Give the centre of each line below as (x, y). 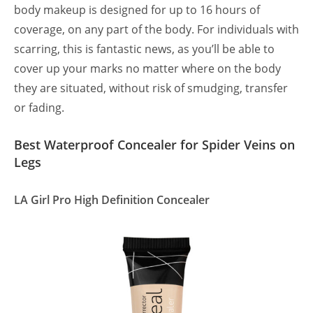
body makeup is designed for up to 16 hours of (137, 10)
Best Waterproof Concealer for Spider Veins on (154, 145)
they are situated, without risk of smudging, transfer (151, 88)
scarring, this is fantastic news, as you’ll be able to (144, 49)
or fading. (41, 108)
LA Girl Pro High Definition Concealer (112, 200)
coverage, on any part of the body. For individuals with (156, 30)
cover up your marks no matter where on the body (147, 69)
